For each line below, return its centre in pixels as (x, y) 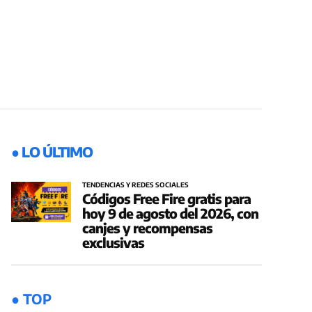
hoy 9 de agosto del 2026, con (170, 213)
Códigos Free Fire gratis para (166, 199)
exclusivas (113, 243)
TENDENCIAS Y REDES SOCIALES (135, 185)
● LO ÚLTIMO (52, 152)
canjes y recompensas (147, 228)
